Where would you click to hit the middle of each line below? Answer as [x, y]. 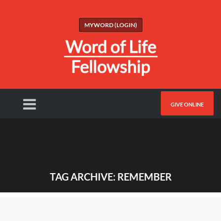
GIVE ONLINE [187, 104]
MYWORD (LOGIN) [110, 25]
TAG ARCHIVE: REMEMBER [110, 177]
